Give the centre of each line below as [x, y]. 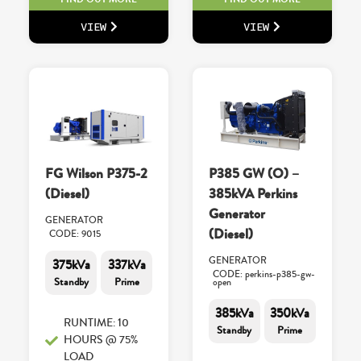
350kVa [290, 313]
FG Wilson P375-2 [97, 174]
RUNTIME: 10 [97, 324]
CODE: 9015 [75, 234]
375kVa [71, 265]
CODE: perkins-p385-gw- [264, 275]
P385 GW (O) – [254, 174]
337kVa [127, 265]
